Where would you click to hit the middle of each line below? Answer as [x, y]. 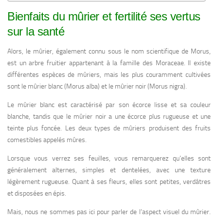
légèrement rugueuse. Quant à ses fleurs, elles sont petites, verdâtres [109, 182]
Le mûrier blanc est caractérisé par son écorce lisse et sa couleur [109, 105]
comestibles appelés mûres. [47, 140]
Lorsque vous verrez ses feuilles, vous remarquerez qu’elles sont [109, 159]
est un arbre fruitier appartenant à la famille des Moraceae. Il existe [109, 63]
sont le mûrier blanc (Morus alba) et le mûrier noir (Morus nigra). [97, 87]
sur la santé [36, 32]
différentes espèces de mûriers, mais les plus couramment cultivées [109, 75]
